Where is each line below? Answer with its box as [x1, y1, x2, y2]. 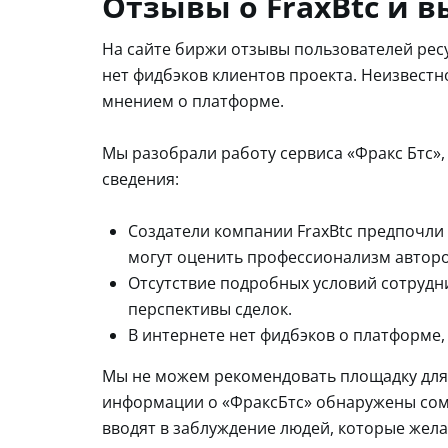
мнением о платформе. [102, 89, 284, 112]
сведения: [102, 167, 179, 190]
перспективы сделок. [128, 297, 292, 320]
